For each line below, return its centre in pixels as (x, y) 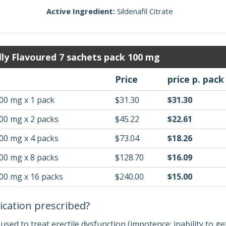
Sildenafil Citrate (145, 11)
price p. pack (196, 79)
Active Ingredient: (81, 11)
